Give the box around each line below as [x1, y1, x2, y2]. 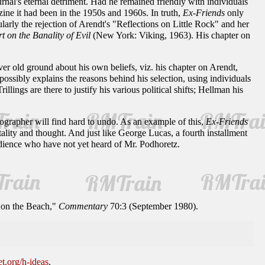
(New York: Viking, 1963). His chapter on [91, 30, 250, 40]
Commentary [59, 201, 108, 211]
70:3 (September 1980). [108, 201, 198, 211]
